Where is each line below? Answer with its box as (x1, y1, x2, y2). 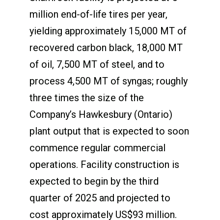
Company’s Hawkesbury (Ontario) (29, 108, 172, 120)
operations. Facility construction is (29, 158, 179, 170)
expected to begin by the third (29, 175, 159, 187)
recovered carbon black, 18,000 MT (29, 41, 183, 54)
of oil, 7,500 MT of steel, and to (29, 58, 165, 70)
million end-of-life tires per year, (29, 8, 167, 20)
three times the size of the (29, 91, 144, 104)
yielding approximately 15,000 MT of (29, 25, 187, 37)
